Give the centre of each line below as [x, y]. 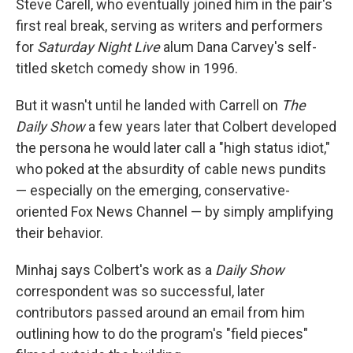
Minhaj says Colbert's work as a [115, 270]
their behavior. [59, 233]
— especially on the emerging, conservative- [153, 190]
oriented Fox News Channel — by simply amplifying [175, 212]
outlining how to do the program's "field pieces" [162, 334]
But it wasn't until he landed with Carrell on [149, 105]
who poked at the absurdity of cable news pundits [171, 169]
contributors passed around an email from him [160, 312]
